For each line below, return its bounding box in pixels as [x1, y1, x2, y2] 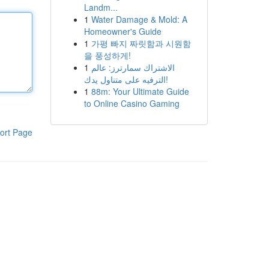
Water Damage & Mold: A [91, 13, 187, 25]
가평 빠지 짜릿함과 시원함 [91, 37, 191, 49]
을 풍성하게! [83, 49, 131, 61]
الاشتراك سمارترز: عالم [91, 61, 175, 73]
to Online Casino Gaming [83, 97, 180, 109]
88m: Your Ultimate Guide [91, 85, 189, 97]
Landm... [83, 1, 118, 13]
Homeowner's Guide [83, 25, 162, 37]
